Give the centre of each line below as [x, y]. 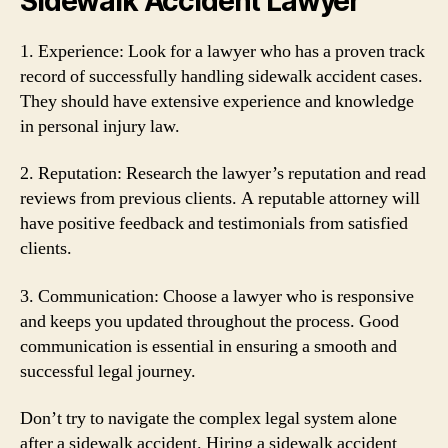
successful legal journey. [108, 371]
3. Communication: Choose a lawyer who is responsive [217, 296]
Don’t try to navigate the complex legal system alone [208, 418]
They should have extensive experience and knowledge [217, 101]
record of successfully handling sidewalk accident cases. [221, 76]
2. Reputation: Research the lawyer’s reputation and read [223, 173]
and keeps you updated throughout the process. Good [209, 321]
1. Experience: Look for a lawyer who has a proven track [222, 51]
